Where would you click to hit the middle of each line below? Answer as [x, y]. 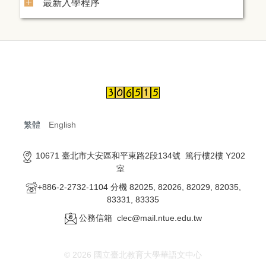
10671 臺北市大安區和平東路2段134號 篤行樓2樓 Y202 [139, 156]
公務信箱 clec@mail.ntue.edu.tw [140, 218]
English [62, 125]
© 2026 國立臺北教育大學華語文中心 [133, 255]
